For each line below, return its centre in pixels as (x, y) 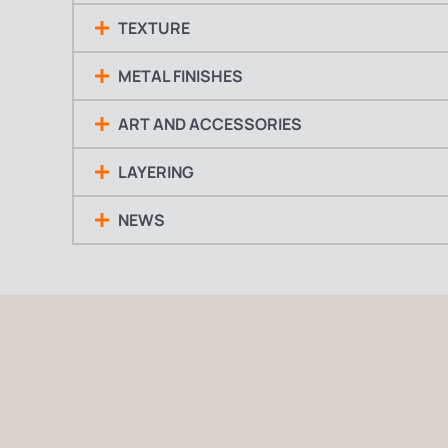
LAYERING (156, 172)
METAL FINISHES (180, 76)
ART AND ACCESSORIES (210, 124)
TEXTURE (154, 28)
